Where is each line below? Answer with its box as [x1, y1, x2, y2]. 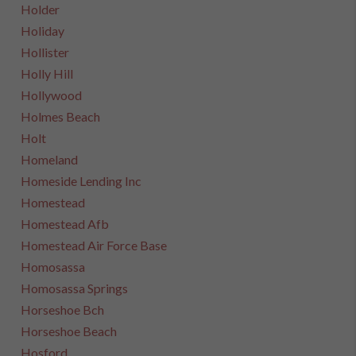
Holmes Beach [21, 109, 101, 124]
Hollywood [21, 87, 83, 103]
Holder [21, 2, 60, 17]
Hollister [21, 44, 70, 60]
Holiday [21, 23, 65, 38]
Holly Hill [21, 66, 74, 81]
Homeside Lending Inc [21, 173, 142, 188]
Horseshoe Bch [21, 302, 105, 317]
